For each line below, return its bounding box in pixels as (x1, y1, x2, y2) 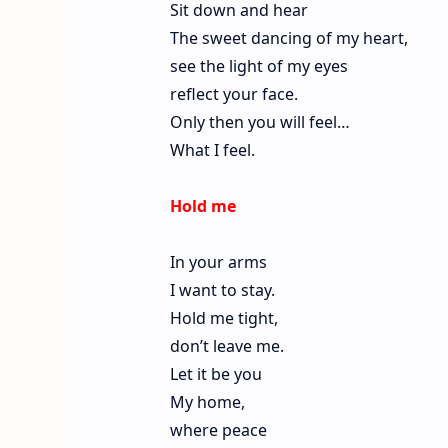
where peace (169, 418, 267, 441)
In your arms (169, 250, 267, 273)
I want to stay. (169, 278, 275, 301)
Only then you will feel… (169, 110, 350, 133)
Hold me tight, (169, 306, 278, 329)
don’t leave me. (169, 334, 284, 357)
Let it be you (169, 362, 262, 385)
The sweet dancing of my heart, (169, 26, 408, 49)
